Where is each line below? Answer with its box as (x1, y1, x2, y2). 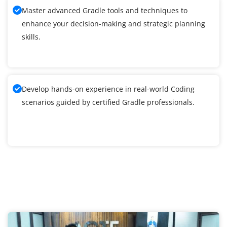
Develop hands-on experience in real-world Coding (22, 84, 195, 94)
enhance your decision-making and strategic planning (22, 19, 205, 29)
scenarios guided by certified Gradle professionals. (22, 97, 195, 107)
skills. (22, 32, 41, 42)
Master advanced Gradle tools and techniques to (22, 6, 187, 16)
